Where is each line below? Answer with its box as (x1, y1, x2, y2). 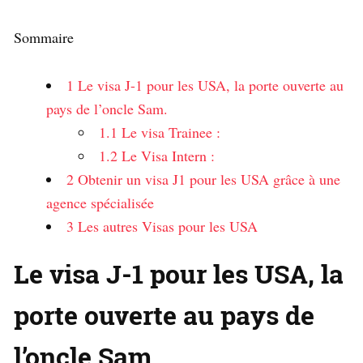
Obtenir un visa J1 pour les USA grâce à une (74, 169, 340, 189)
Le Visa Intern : (117, 145, 215, 165)
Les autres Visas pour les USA (74, 216, 258, 236)
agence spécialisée (46, 192, 154, 212)
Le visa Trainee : (117, 122, 220, 142)
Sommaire (14, 27, 74, 47)
